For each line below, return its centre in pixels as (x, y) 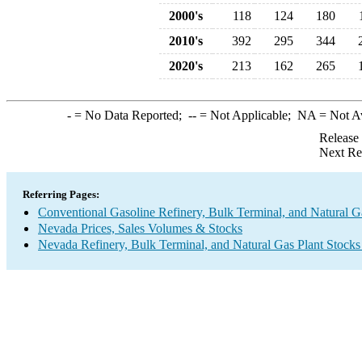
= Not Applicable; (246, 115)
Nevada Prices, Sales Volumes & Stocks (140, 228)
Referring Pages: (61, 194)
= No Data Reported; (129, 115)
